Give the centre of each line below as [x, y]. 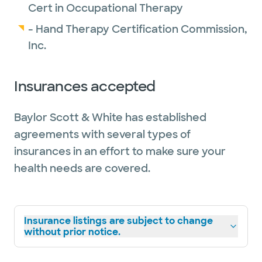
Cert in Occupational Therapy [106, 8]
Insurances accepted [85, 86]
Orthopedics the [59, 39]
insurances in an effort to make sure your [120, 151]
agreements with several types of [102, 135]
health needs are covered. [82, 168]
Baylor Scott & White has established [110, 118]
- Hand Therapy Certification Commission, [138, 29]
